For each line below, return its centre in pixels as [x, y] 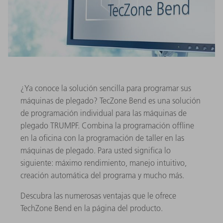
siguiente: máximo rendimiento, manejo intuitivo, [104, 163]
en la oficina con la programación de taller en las [102, 138]
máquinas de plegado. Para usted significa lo [96, 150]
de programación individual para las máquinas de [104, 113]
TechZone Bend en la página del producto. [92, 208]
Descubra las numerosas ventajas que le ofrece [98, 195]
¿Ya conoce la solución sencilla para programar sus [106, 88]
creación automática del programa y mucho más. [102, 175]
